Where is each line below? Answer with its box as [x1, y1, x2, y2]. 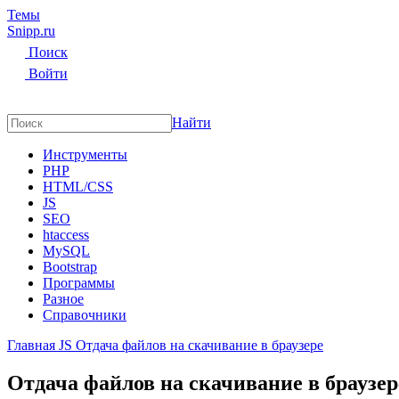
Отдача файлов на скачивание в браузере [76, 338, 323, 353]
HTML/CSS [43, 179, 113, 194]
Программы [43, 275, 115, 290]
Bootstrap [43, 259, 97, 274]
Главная [7, 338, 59, 353]
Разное [43, 291, 84, 306]
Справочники [43, 307, 126, 322]
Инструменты [43, 147, 127, 162]
